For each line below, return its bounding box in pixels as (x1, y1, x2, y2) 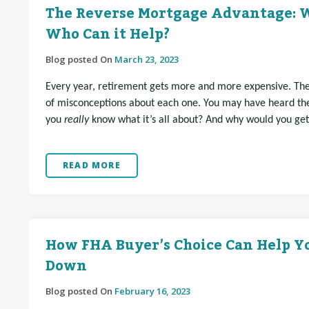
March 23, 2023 (114, 53, 179, 66)
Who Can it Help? (46, 21, 170, 48)
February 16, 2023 (114, 285, 190, 297)
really (64, 114, 92, 126)
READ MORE (63, 159, 121, 171)
